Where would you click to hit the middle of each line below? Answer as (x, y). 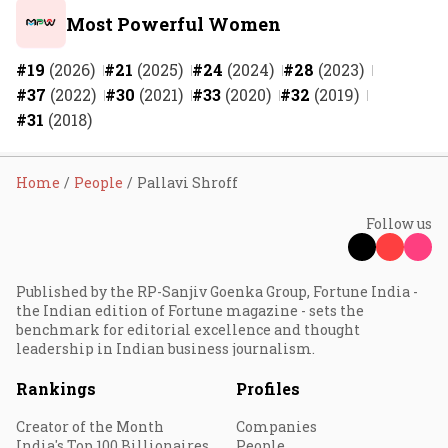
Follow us (399, 223)
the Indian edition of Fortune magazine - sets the (190, 310)
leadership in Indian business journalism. (165, 348)
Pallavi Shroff (187, 182)
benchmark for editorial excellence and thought (188, 329)
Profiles (268, 388)
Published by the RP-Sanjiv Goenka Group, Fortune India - (217, 291)
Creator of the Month (90, 426)
